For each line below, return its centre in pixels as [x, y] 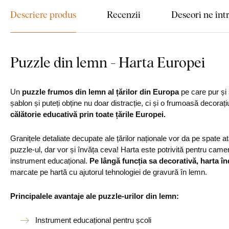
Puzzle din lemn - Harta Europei [108, 62]
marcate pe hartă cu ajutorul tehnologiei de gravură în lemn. [109, 172]
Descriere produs [43, 14]
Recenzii [124, 14]
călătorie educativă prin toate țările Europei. [89, 114]
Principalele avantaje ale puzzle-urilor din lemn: [96, 196]
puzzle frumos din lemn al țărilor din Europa [100, 92]
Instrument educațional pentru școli [93, 220]
